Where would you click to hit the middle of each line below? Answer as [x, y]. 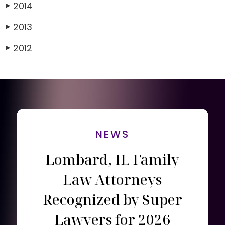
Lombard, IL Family [113, 159]
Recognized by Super [112, 199]
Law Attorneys [113, 179]
